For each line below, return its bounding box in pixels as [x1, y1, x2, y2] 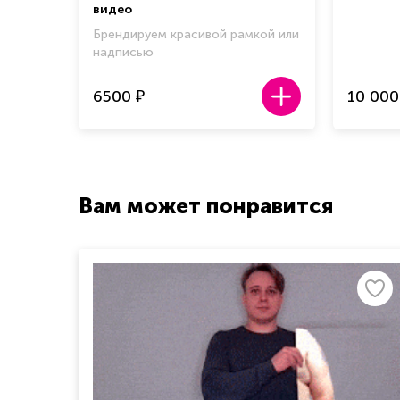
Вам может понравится [79, 193, 333, 220]
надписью [93, 45, 154, 61]
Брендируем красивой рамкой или [93, 27, 299, 43]
